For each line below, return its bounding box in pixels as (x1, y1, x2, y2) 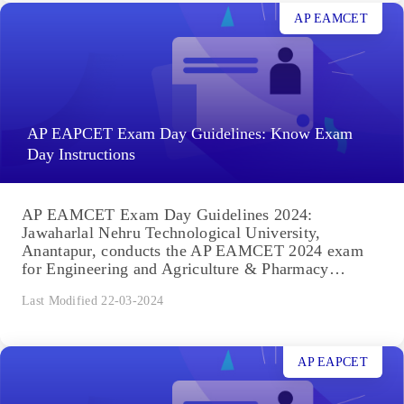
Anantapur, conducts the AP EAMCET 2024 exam (22, 242, 363, 261)
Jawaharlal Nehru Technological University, (22, 224, 321, 243)
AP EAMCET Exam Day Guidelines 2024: (22, 206, 313, 225)
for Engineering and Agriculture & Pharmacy (22, 260, 329, 279)
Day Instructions (27, 145, 135, 164)
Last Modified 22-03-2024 (22, 294, 164, 308)
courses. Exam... (22, 278, 135, 297)
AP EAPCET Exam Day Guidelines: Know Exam (27, 124, 353, 143)
